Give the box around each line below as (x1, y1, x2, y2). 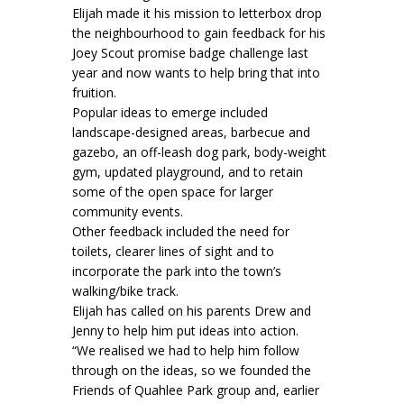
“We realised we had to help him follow (72, 342, 299, 360)
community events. (72, 203, 183, 221)
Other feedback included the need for (72, 223, 289, 241)
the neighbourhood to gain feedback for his (72, 24, 326, 42)
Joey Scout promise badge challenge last (72, 44, 308, 62)
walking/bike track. (72, 282, 179, 300)
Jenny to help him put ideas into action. (72, 322, 298, 340)
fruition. (72, 84, 116, 102)
